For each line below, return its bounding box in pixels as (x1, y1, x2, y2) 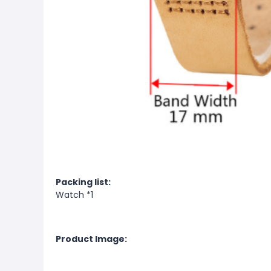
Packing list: (56, 175, 111, 188)
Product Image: (56, 232, 127, 245)
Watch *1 (56, 188, 93, 201)
